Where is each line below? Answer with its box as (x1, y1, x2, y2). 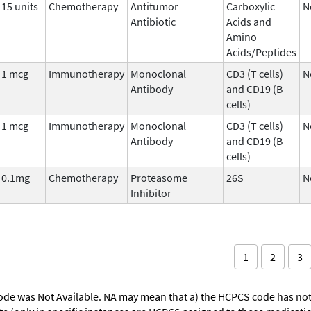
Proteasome (131, 170, 187, 185)
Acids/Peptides (226, 44, 296, 59)
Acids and (226, 14, 271, 28)
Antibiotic (131, 14, 176, 28)
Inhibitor (131, 185, 171, 200)
